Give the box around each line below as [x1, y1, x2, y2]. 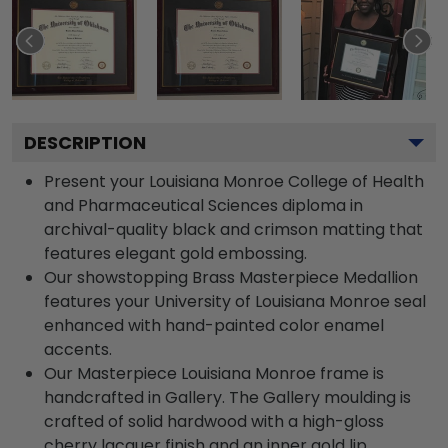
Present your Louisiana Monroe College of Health [44, 170, 424, 193]
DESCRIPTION [24, 130, 146, 155]
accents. [44, 338, 112, 361]
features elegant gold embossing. [44, 242, 307, 265]
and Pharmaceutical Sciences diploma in [44, 194, 363, 217]
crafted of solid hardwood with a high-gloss [44, 410, 384, 433]
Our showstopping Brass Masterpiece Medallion [44, 266, 418, 289]
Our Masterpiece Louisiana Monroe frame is [44, 362, 384, 385]
